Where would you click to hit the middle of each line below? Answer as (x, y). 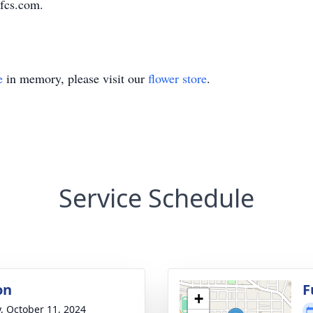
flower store (177, 78)
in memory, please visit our (75, 78)
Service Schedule (156, 198)
